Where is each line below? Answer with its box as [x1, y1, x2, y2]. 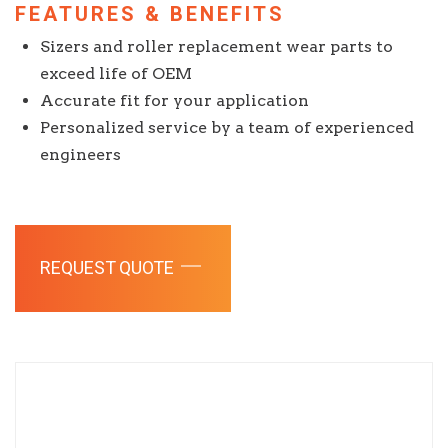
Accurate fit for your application [40, 91, 309, 110]
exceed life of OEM [40, 64, 192, 83]
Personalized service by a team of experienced [40, 118, 414, 137]
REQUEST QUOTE [40, 255, 178, 282]
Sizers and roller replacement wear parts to [40, 37, 393, 56]
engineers [40, 145, 121, 164]
